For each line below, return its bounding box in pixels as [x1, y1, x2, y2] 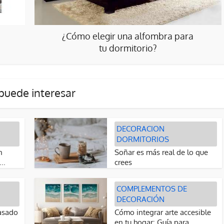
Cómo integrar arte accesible [114, 207, 211, 217]
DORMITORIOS [116, 134, 169, 144]
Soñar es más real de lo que [114, 147, 208, 157]
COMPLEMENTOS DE [116, 184, 187, 193]
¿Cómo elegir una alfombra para [62, 30, 193, 41]
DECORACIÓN [116, 194, 164, 204]
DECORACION [116, 124, 164, 133]
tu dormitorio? [98, 42, 157, 53]
